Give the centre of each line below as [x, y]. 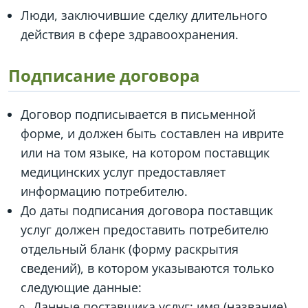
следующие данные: [81, 287]
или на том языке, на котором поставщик [145, 152]
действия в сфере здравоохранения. [130, 34]
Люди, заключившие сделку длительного [144, 15]
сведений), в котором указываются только [147, 268]
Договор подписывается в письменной [138, 114]
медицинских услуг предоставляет [123, 172]
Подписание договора [104, 75]
